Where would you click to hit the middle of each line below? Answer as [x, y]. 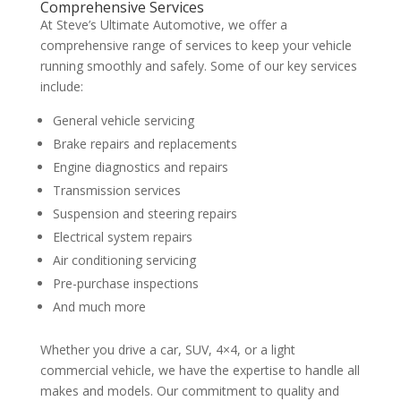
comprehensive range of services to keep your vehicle [196, 45]
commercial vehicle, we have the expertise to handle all [200, 370]
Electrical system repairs [122, 237]
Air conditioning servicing [124, 260]
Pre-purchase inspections [125, 283]
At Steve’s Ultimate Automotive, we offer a [163, 25]
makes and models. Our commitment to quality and [189, 391]
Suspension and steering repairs [145, 213]
